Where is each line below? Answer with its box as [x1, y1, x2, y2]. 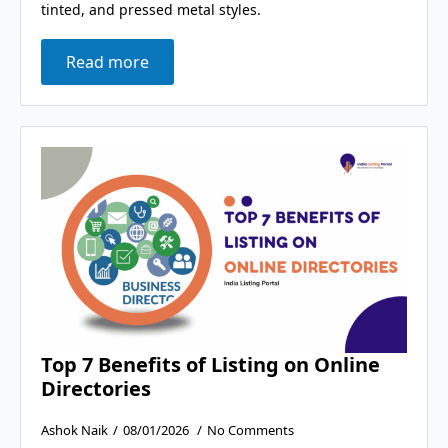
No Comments [207, 420, 294, 439]
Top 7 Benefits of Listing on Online [41, 350, 380, 378]
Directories [41, 374, 151, 402]
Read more [66, 50, 149, 73]
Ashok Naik [41, 420, 108, 439]
